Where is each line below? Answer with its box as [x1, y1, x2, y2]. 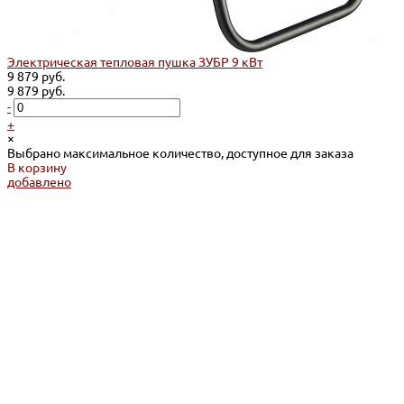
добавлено [7, 175, 71, 190]
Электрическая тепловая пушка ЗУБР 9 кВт [7, 55, 262, 70]
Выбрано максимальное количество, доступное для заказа [7, 146, 353, 161]
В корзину [7, 161, 67, 176]
